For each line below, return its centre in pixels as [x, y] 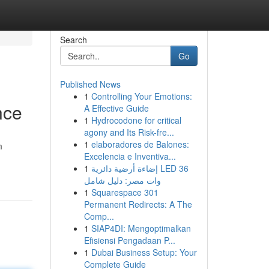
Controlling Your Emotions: [141, 96]
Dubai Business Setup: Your [144, 252]
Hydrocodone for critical [136, 120]
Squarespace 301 [125, 192]
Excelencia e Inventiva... [130, 156]
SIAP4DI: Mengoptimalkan [141, 228]
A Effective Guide [116, 108]
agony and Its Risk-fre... [129, 132]
